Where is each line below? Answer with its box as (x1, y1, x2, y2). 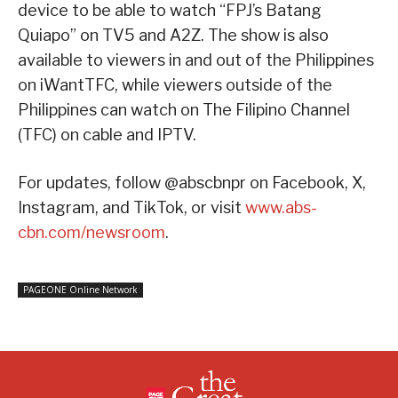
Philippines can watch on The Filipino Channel (18, 99, 350, 119)
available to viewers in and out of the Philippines (18, 50, 374, 69)
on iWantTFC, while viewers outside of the (18, 75, 332, 94)
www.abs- (245, 197, 317, 217)
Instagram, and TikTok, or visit (18, 197, 245, 217)
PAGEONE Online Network (23, 283, 138, 296)
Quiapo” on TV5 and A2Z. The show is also (18, 25, 329, 44)
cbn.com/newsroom (18, 222, 165, 242)
